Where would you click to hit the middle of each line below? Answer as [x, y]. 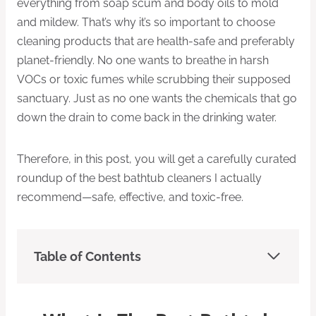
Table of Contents [87, 256]
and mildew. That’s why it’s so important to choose [146, 22]
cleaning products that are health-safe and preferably [156, 41]
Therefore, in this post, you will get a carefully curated [157, 159]
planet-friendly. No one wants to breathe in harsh [143, 60]
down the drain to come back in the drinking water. [147, 117]
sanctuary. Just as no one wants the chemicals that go [157, 98]
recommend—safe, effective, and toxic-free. [130, 197]
